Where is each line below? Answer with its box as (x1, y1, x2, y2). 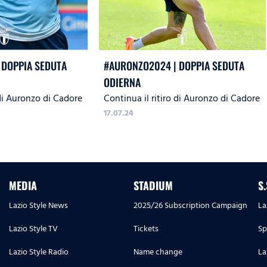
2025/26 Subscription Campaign (133, 198, 247, 213)
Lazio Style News (9, 198, 68, 213)
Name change (133, 245, 182, 259)
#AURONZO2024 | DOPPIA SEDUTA (104, 58, 245, 74)
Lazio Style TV (9, 222, 58, 236)
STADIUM (133, 178, 173, 194)
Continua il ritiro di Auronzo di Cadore (104, 91, 260, 107)
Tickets (133, 222, 159, 236)
